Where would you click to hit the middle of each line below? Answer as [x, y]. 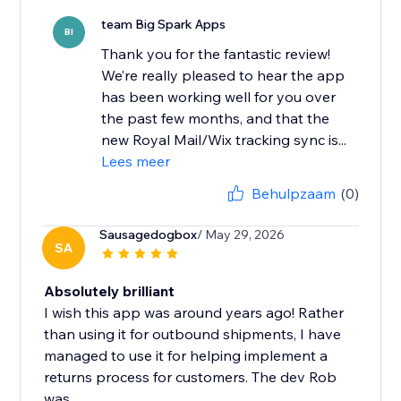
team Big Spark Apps [164, 25]
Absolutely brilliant [110, 291]
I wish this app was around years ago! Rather [194, 313]
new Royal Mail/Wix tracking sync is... [224, 140]
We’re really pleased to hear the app [223, 76]
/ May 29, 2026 [241, 235]
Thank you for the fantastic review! [216, 54]
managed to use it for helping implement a [186, 356]
